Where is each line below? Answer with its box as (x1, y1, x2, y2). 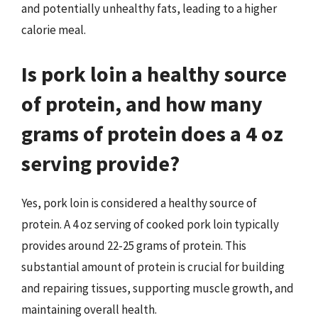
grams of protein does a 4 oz (21, 119, 283, 147)
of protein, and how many (21, 89, 263, 117)
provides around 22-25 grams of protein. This (21, 237, 246, 253)
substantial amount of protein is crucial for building (21, 258, 285, 275)
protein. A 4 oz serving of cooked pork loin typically (21, 216, 279, 232)
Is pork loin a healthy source (21, 60, 287, 87)
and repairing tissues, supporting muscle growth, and (21, 280, 294, 296)
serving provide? (21, 149, 180, 177)
